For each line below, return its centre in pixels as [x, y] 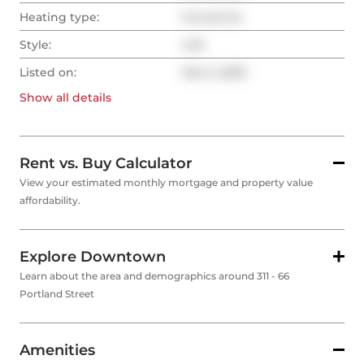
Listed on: [48, 73]
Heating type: [59, 17]
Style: [35, 45]
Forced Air [212, 17]
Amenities [57, 351]
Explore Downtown [93, 257]
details [90, 98]
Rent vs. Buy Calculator [106, 164]
